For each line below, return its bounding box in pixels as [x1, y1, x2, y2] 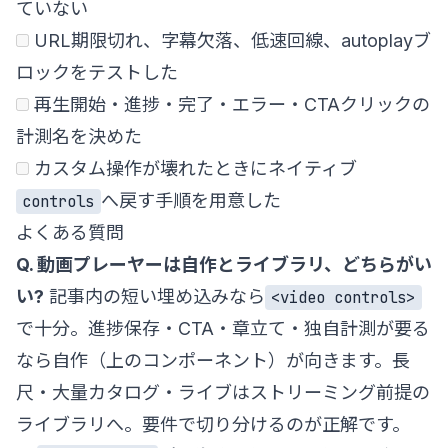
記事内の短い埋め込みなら [44, 285, 265, 307]
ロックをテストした [16, 61, 178, 83]
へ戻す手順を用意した [100, 189, 281, 211]
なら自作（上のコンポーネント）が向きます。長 [16, 349, 410, 371]
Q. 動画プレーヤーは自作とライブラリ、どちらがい [16, 253, 432, 275]
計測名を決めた [16, 125, 142, 147]
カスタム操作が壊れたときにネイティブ [29, 157, 357, 179]
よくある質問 [16, 221, 124, 243]
